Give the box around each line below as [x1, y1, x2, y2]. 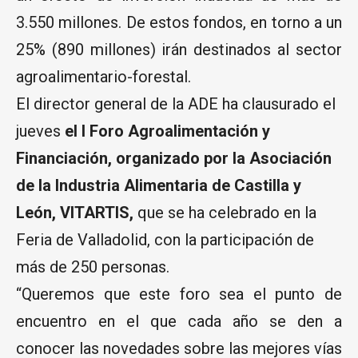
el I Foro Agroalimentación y [65, 121, 270, 141]
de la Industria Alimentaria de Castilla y [16, 175, 301, 195]
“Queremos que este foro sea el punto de [16, 284, 342, 304]
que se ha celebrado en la [133, 202, 316, 222]
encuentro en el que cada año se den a [16, 311, 342, 331]
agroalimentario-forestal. [16, 66, 191, 86]
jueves [16, 121, 65, 141]
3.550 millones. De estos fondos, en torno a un [16, 12, 342, 32]
